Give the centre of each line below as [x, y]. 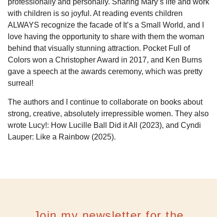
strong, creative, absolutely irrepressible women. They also [108, 113]
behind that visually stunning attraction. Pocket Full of [99, 48]
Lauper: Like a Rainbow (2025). [62, 137]
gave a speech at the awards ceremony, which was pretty [105, 72]
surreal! [22, 83]
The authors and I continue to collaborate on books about [105, 102]
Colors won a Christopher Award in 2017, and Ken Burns [105, 60]
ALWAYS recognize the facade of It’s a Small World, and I [106, 25]
